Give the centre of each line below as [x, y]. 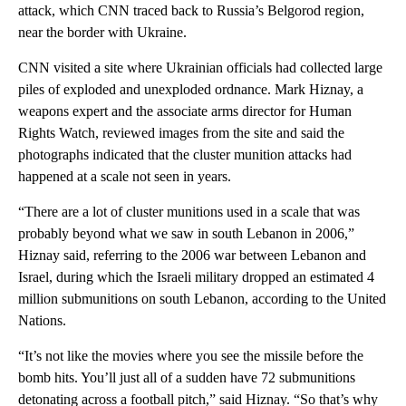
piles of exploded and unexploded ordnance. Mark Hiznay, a [191, 90]
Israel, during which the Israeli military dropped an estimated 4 [196, 277]
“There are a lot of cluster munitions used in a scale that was [189, 212]
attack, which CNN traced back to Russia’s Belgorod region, [191, 11]
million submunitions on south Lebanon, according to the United [202, 299]
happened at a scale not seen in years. [125, 177]
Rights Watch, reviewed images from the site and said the [181, 133]
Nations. [42, 321]
